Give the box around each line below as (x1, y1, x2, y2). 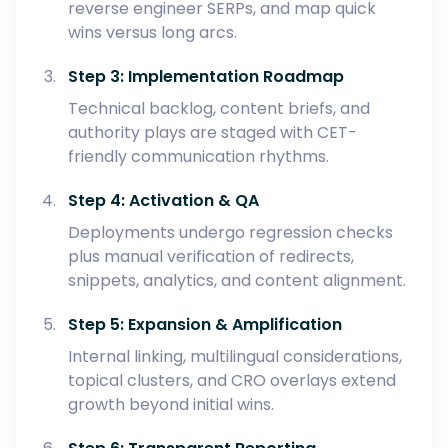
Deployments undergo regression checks (68, 221, 393, 244)
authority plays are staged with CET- (68, 121, 357, 144)
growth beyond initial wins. (68, 393, 274, 416)
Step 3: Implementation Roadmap (68, 65, 344, 88)
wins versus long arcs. (68, 21, 237, 44)
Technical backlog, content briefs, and (68, 97, 370, 120)
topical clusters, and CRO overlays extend (68, 369, 396, 392)
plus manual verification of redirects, (68, 245, 354, 268)
